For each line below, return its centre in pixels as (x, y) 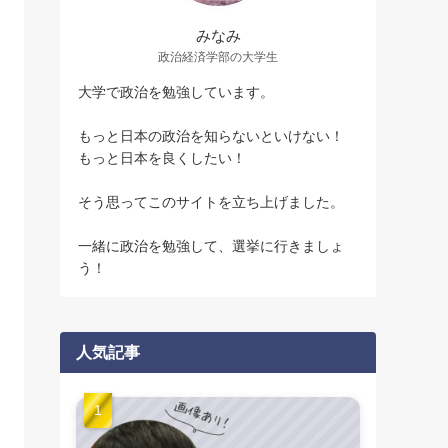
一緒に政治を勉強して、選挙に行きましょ (211, 245)
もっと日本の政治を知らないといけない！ (211, 135)
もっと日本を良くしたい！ (162, 157)
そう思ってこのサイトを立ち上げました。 (211, 201)
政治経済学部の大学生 (218, 56)
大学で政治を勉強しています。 (176, 91)
